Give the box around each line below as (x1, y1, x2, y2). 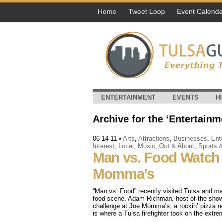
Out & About (159, 142, 194, 150)
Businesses (173, 135, 207, 142)
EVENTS (172, 94, 199, 101)
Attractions (138, 135, 169, 142)
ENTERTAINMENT (101, 94, 156, 101)
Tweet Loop (128, 7, 165, 15)
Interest (93, 142, 114, 150)
